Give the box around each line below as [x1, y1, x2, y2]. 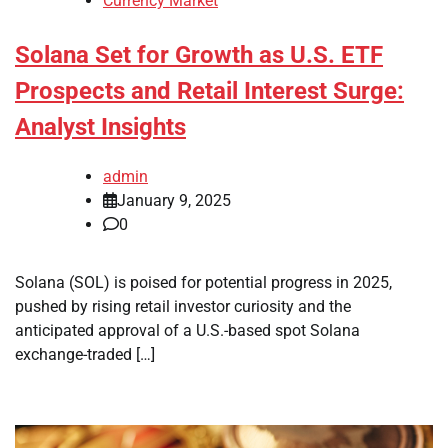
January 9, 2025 [117, 190, 231, 210]
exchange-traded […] [15, 344, 155, 364]
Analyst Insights [15, 113, 186, 142]
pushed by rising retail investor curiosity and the [15, 296, 351, 316]
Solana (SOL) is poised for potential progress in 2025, [15, 272, 392, 292]
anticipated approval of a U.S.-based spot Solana [15, 320, 360, 340]
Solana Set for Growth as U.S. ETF [15, 41, 383, 70]
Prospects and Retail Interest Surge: [15, 77, 404, 106]
